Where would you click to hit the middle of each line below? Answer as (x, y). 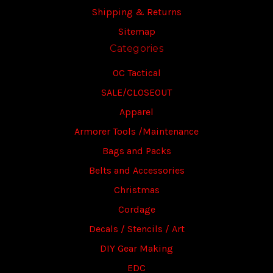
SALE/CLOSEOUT (136, 93)
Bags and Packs (136, 151)
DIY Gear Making (136, 249)
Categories (136, 49)
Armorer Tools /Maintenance (136, 132)
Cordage (136, 210)
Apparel (136, 112)
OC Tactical (136, 73)
